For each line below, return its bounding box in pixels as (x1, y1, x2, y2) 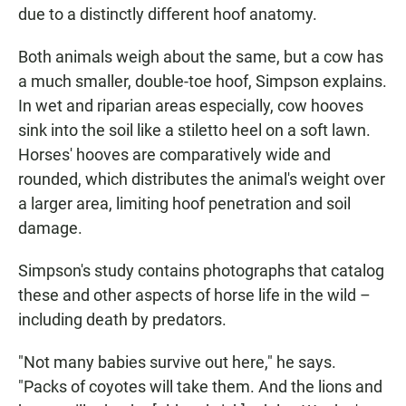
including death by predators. (18, 310, 227, 330)
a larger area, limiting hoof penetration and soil (18, 194, 351, 214)
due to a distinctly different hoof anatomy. (18, 5, 317, 24)
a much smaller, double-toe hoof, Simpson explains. (18, 72, 387, 92)
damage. (18, 218, 82, 238)
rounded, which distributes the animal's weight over (18, 169, 385, 189)
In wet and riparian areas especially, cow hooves (18, 96, 363, 116)
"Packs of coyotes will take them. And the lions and (18, 377, 382, 397)
